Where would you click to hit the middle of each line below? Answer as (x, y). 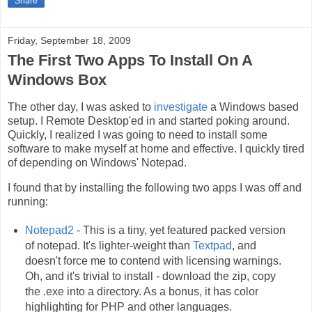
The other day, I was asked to (81, 107)
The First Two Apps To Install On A (130, 61)
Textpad (212, 245)
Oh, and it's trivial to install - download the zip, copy (150, 276)
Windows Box (57, 80)
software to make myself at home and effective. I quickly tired (156, 148)
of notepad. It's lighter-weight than (109, 245)
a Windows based (253, 107)
